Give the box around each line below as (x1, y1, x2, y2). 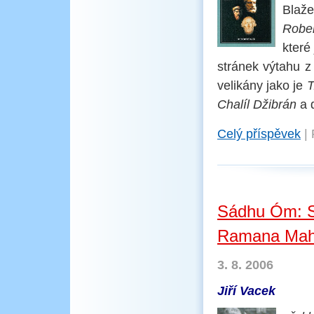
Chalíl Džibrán (217, 97, 296, 111)
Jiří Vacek (217, 284, 275, 298)
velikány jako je (217, 78, 307, 93)
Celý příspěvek (217, 127, 301, 141)
